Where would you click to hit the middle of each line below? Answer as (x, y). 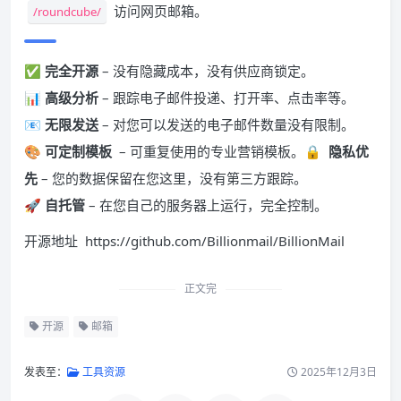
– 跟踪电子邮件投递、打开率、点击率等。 (226, 98)
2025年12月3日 (337, 372)
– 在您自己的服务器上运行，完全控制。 (206, 205)
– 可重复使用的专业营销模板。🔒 (220, 151)
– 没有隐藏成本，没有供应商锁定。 (206, 71)
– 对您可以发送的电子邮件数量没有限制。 (226, 124)
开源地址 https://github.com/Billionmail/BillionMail (184, 241)
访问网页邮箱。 (159, 11)
